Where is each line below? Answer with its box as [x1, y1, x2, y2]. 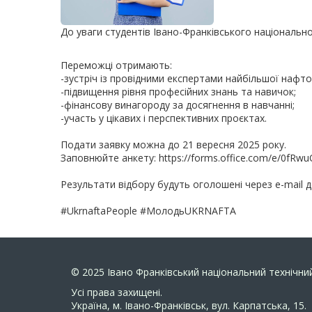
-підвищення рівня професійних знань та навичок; [61, 85, 296, 98]
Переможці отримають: [61, 58, 172, 72]
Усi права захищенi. [71, 286, 162, 299]
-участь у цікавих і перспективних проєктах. [61, 111, 267, 125]
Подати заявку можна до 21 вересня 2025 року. [61, 138, 286, 151]
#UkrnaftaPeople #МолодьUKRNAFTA [61, 204, 236, 217]
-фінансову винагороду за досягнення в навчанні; [61, 98, 295, 111]
